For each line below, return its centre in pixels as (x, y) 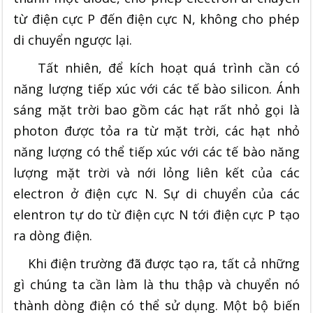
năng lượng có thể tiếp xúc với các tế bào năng (156, 151)
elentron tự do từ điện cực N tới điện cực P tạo (156, 214)
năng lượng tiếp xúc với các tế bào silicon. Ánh (156, 88)
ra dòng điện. (53, 235)
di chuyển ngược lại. (73, 39)
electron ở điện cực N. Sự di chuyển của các (156, 193)
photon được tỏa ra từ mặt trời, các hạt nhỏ (156, 130)
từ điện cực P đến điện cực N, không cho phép (156, 19)
